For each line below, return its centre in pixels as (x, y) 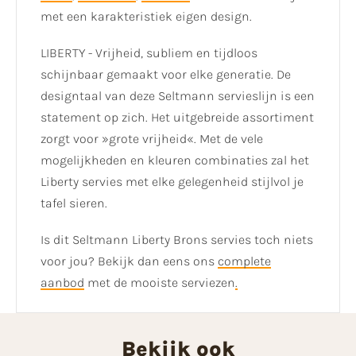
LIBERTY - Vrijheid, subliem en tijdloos (149, 52)
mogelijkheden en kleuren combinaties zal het (175, 160)
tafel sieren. (74, 203)
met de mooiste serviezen (160, 283)
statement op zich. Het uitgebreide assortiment (177, 117)
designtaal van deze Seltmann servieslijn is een (178, 95)
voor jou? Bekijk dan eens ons (129, 261)
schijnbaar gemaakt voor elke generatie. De (166, 74)
